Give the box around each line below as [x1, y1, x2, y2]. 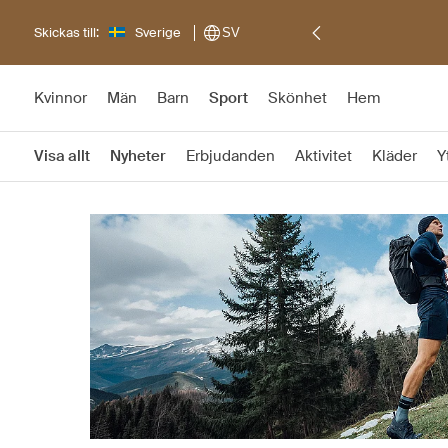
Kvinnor [34, 88, 87, 108]
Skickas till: [34, 23, 99, 41]
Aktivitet [295, 146, 352, 166]
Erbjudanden [186, 146, 275, 166]
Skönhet [268, 88, 327, 108]
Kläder [372, 146, 417, 166]
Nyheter [110, 146, 166, 166]
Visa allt [34, 146, 90, 166]
